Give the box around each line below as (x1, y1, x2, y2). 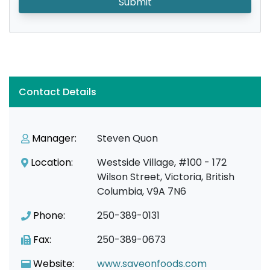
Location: (31, 155, 73, 169)
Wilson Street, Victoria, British (97, 170, 235, 184)
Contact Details (19, 85, 96, 99)
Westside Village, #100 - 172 (97, 155, 227, 169)
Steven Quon (97, 131, 159, 145)
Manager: (32, 131, 77, 145)
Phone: (33, 209, 65, 222)
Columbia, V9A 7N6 (97, 184, 187, 198)
